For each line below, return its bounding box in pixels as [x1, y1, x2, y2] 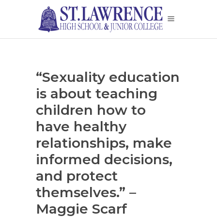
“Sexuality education [36, 69, 180, 85]
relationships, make [36, 135, 172, 151]
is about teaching [36, 85, 157, 102]
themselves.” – [36, 184, 136, 201]
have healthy [36, 118, 126, 135]
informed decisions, [36, 151, 172, 168]
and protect [36, 168, 118, 184]
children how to [36, 102, 146, 118]
